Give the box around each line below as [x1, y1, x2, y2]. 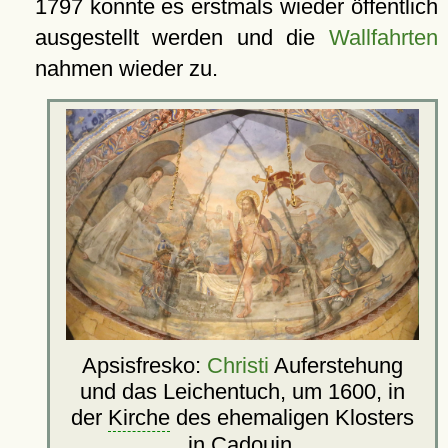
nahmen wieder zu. [34, 55, 218, 81]
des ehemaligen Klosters [170, 404, 415, 430]
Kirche [108, 404, 171, 430]
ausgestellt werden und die [34, 24, 329, 50]
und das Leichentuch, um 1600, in [80, 378, 406, 404]
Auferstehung [269, 352, 404, 378]
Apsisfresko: [82, 352, 208, 378]
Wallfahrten [329, 24, 438, 50]
